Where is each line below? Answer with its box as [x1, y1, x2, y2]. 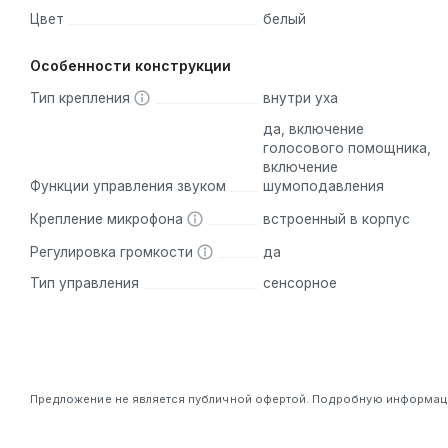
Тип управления [30, 274, 139, 291]
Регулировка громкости [30, 243, 197, 260]
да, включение [262, 120, 364, 137]
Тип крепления [30, 89, 134, 106]
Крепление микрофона [30, 210, 187, 227]
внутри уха [262, 89, 338, 106]
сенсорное [262, 274, 337, 291]
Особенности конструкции [30, 56, 231, 74]
